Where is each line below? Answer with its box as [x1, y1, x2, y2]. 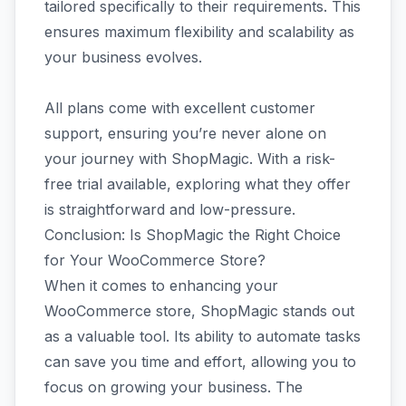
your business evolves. [44, 47, 202, 66]
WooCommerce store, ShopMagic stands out [44, 301, 354, 320]
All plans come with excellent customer [44, 98, 315, 117]
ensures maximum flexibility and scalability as [44, 22, 354, 41]
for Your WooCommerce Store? [44, 250, 266, 269]
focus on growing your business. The [44, 377, 303, 396]
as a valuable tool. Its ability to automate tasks [44, 326, 361, 345]
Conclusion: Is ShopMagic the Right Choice [44, 225, 341, 244]
